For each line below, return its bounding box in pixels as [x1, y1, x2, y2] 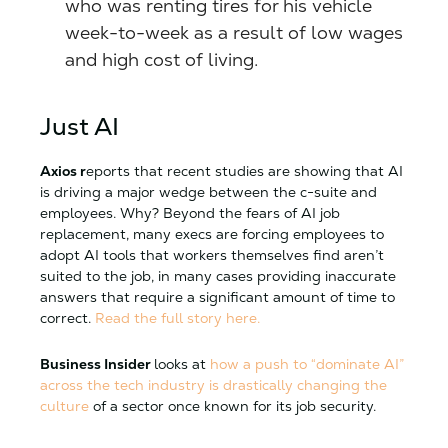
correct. [40, 308, 95, 327]
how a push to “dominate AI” [210, 354, 404, 373]
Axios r [40, 161, 86, 180]
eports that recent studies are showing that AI [86, 161, 403, 180]
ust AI [52, 110, 119, 142]
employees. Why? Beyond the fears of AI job [40, 203, 340, 222]
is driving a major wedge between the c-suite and [40, 182, 377, 201]
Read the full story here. [95, 308, 264, 327]
